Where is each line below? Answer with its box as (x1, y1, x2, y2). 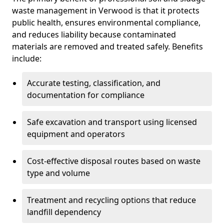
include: (12, 53, 41, 64)
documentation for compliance (27, 89, 144, 100)
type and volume (27, 167, 90, 178)
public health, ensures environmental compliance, (12, 17, 200, 28)
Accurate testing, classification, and (27, 77, 160, 88)
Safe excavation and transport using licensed (27, 116, 197, 127)
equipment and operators (27, 128, 125, 139)
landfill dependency (27, 206, 101, 217)
